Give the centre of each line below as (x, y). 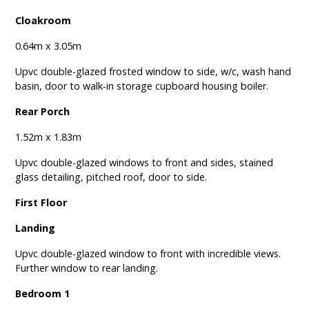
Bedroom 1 (43, 294)
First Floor (41, 203)
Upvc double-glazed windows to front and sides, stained (144, 163)
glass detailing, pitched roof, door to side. (111, 177)
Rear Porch (43, 112)
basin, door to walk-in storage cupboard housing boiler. (142, 86)
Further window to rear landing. (87, 268)
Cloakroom (43, 21)
